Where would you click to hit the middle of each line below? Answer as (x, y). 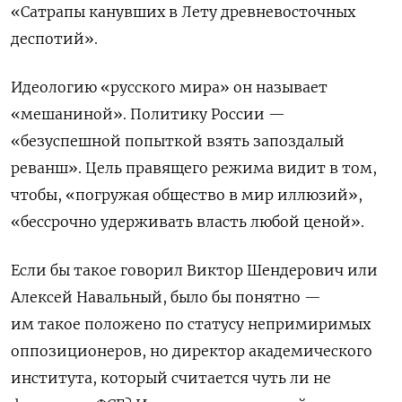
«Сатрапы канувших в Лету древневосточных (183, 11)
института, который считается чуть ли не (171, 377)
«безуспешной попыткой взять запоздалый (178, 140)
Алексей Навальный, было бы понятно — (166, 297)
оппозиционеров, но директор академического (192, 350)
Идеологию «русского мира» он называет (169, 87)
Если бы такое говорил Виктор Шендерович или (194, 270)
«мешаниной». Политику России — (148, 114)
